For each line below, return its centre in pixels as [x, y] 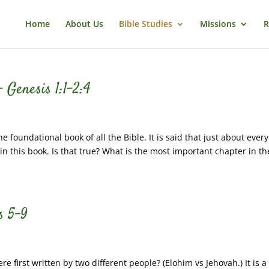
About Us [84, 24]
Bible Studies [145, 24]
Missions [218, 24]
